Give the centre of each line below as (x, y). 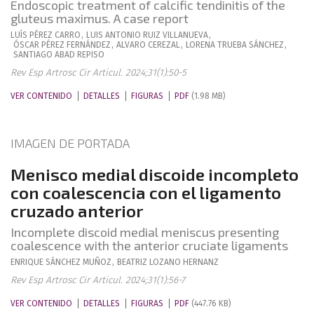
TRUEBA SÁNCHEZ (251, 45)
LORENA (200, 45)
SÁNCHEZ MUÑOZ (78, 262)
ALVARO (131, 45)
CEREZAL (164, 45)
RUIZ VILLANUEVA (176, 35)
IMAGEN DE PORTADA (70, 143)
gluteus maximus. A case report (100, 18)
